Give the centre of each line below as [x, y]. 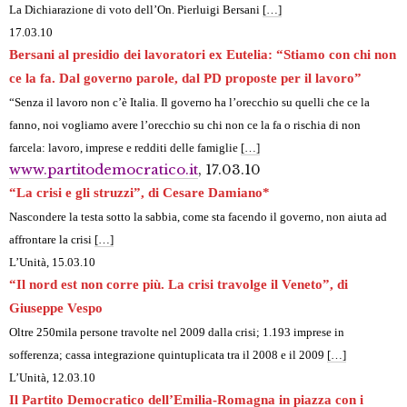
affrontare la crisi [52, 240]
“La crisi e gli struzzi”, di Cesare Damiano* [139, 193]
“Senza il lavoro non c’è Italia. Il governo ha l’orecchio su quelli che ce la [189, 103]
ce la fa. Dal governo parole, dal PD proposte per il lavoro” [185, 79]
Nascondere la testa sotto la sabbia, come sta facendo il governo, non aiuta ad [198, 217]
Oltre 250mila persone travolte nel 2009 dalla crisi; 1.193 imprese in [177, 333]
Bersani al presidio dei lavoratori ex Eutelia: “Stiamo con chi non [203, 55]
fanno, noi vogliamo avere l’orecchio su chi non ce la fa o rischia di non [185, 125]
